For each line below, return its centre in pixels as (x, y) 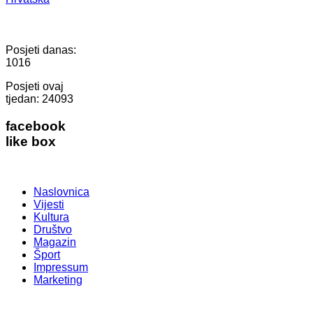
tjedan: (24, 99)
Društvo (53, 230)
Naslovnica (61, 192)
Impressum (61, 268)
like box (31, 141)
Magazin (55, 242)
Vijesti (49, 205)
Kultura (51, 217)
